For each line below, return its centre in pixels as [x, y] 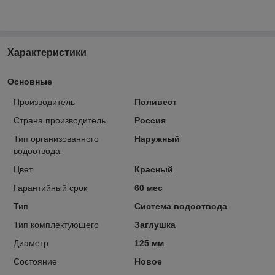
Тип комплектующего [56, 224]
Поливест [155, 102]
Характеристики [47, 52]
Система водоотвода [180, 206]
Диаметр [31, 243]
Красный [153, 169]
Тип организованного [56, 138]
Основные [30, 81]
